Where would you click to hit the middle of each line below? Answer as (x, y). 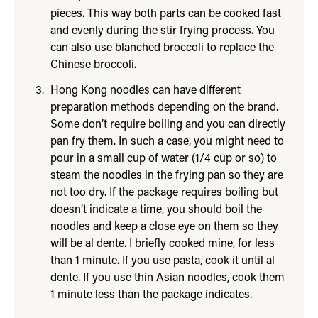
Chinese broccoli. (93, 65)
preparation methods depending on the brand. (164, 108)
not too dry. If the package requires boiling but (164, 193)
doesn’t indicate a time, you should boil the (156, 210)
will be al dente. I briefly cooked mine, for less (162, 244)
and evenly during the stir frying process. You (162, 31)
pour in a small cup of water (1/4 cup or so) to (163, 159)
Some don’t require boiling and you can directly (168, 125)
